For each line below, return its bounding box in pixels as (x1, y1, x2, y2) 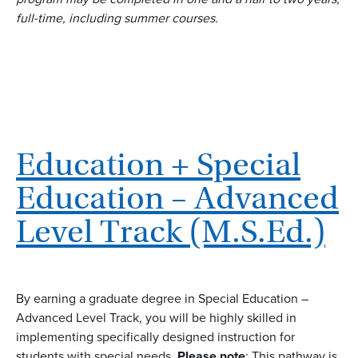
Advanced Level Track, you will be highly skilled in (16, 308, 296, 328)
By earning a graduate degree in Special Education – (16, 289, 308, 308)
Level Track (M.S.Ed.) (16, 212, 325, 252)
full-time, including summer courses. (16, 8, 218, 27)
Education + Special (16, 145, 300, 185)
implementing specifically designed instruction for (16, 328, 295, 347)
